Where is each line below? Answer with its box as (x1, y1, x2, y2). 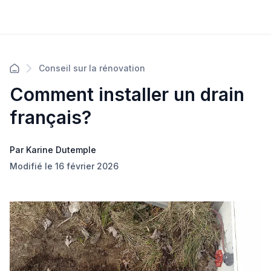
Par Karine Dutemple (10, 145, 96, 155)
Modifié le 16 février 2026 (10, 161, 119, 171)
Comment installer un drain (10, 83, 244, 105)
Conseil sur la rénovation (39, 63, 145, 73)
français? (10, 106, 91, 128)
